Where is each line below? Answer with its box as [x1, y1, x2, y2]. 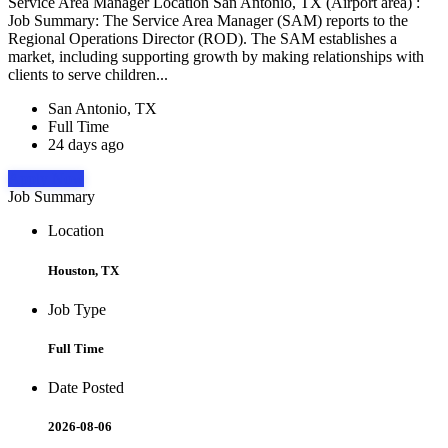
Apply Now [8, 170, 84, 188]
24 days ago [48, 136, 124, 154]
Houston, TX [48, 262, 119, 278]
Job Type [48, 300, 106, 318]
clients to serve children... [8, 66, 172, 84]
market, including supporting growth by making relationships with [8, 48, 424, 66]
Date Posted [48, 379, 124, 397]
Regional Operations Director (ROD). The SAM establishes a [8, 30, 397, 48]
